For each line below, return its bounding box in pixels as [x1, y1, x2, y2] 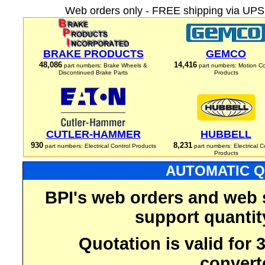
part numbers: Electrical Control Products [43, 143, 156, 149]
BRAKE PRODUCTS [43, 48, 144, 60]
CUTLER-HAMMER [46, 128, 141, 140]
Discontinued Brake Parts [59, 69, 128, 76]
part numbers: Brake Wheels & [62, 62, 147, 69]
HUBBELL [201, 128, 251, 140]
